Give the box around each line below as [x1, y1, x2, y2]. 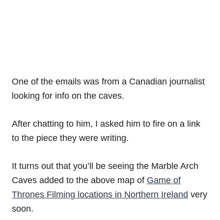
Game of [147, 175, 181, 185]
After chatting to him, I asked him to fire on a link [12, 118, 200, 129]
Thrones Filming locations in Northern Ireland [12, 189, 188, 199]
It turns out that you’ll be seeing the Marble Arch [12, 161, 198, 171]
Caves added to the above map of [12, 175, 147, 185]
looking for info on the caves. [12, 90, 124, 101]
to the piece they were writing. [12, 133, 129, 143]
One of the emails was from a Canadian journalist [12, 76, 205, 86]
